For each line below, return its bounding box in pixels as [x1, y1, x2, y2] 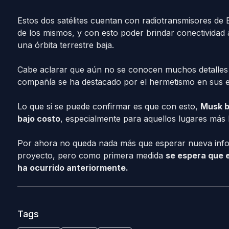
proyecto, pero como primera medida [17, 150, 166, 161]
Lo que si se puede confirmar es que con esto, [17, 101, 200, 111]
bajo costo [17, 113, 60, 124]
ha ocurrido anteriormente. [17, 163, 128, 173]
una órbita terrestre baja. [17, 40, 114, 50]
